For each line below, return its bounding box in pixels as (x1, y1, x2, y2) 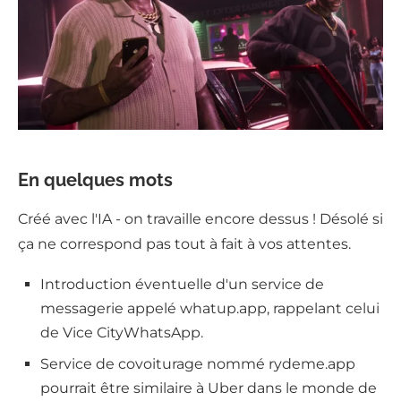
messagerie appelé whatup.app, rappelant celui (40, 300, 380, 318)
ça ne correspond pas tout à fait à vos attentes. (18, 235, 351, 253)
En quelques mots (18, 169, 173, 192)
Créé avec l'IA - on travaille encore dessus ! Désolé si (18, 210, 383, 228)
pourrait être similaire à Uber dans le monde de (40, 380, 377, 397)
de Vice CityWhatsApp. (40, 324, 203, 342)
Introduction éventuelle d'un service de (40, 276, 324, 294)
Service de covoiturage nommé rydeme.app (40, 355, 355, 373)
